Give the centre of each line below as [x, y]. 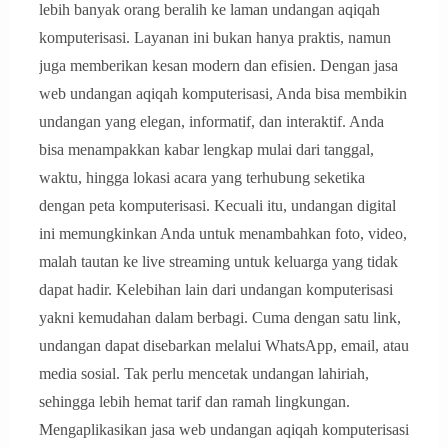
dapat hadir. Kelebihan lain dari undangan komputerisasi [215, 290]
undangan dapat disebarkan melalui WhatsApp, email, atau [223, 346]
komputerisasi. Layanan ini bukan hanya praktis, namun [214, 38]
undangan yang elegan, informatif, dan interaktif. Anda [211, 122]
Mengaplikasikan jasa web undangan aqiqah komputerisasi [223, 430]
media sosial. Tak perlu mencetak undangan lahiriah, [203, 374]
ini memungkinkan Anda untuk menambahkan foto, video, [222, 234]
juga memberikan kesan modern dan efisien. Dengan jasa [218, 66]
